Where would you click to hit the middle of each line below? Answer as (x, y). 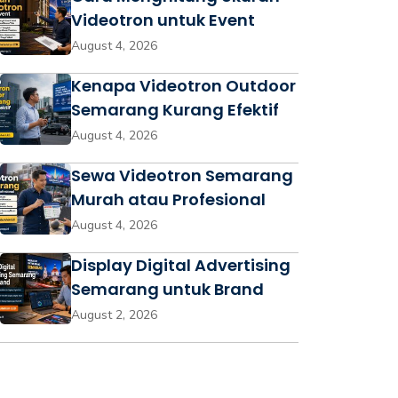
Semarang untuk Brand (167, 289)
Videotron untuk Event (163, 20)
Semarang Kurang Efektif (175, 110)
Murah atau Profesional (168, 199)
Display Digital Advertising (181, 265)
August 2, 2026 (114, 315)
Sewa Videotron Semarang (182, 175)
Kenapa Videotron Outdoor (183, 86)
